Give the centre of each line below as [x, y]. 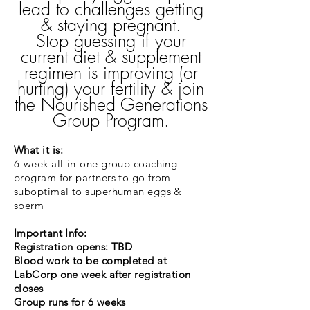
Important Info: [51, 233]
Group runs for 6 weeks [70, 302]
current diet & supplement [111, 57]
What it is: [38, 150]
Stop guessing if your [111, 41]
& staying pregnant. [111, 25]
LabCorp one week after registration [102, 274]
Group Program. [111, 120]
